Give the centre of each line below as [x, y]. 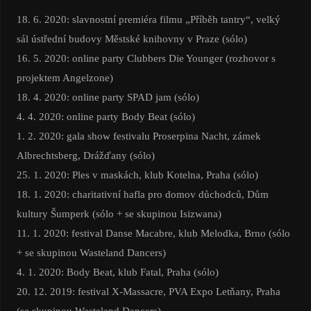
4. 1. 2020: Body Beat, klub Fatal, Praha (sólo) [117, 272]
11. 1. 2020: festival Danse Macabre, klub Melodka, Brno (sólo [153, 233]
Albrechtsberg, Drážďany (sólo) [85, 155]
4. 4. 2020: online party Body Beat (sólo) [106, 117]
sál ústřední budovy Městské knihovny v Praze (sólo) [132, 39]
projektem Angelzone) [65, 78]
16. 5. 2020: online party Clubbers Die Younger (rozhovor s [146, 58]
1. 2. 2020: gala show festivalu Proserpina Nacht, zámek [138, 136]
